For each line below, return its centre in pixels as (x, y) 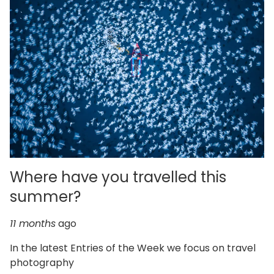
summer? (45, 196)
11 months (33, 223)
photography (42, 262)
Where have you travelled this (118, 177)
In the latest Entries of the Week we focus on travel (133, 248)
